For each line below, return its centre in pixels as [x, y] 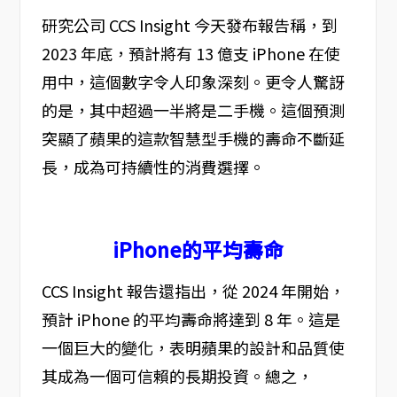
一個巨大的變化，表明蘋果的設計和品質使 [193, 348]
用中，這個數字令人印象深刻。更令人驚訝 [193, 82]
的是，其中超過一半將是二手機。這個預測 [193, 110]
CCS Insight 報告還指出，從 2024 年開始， [193, 291]
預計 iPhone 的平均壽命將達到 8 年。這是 [191, 319]
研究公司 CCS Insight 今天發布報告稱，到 [189, 25]
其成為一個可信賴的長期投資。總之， [177, 376]
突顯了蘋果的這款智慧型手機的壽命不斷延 [193, 139]
